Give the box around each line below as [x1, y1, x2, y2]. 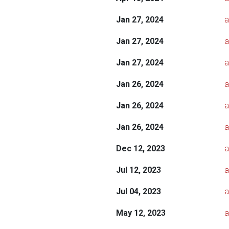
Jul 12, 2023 [116, 165, 161, 175]
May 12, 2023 [116, 208, 166, 218]
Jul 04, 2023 [116, 187, 161, 196]
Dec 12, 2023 [116, 144, 165, 153]
